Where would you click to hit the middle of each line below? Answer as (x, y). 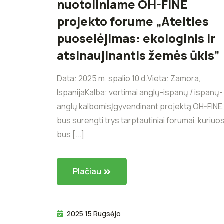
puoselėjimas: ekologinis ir (136, 38)
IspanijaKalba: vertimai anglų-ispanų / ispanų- (140, 93)
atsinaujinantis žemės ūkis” (138, 55)
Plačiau (87, 172)
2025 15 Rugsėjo (94, 213)
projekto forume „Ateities (133, 21)
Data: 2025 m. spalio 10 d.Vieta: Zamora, (129, 79)
